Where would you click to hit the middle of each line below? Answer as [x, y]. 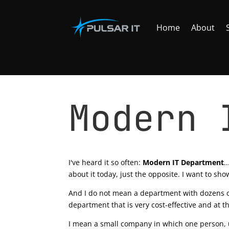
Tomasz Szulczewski [113, 150]
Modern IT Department [184, 162]
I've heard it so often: [106, 162]
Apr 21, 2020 [177, 150]
